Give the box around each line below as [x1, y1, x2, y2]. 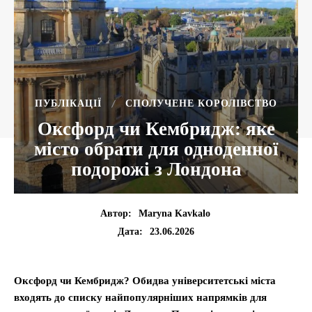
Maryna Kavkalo [138, 208, 210, 219]
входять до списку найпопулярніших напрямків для [14, 292, 267, 304]
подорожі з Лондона [70, 159, 242, 180]
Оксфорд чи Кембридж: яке [37, 118, 275, 139]
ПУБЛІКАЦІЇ [35, 98, 102, 109]
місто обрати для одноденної [33, 139, 279, 159]
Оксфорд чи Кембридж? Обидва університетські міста [14, 275, 276, 287]
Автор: [100, 208, 132, 219]
